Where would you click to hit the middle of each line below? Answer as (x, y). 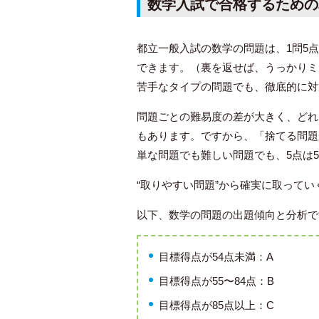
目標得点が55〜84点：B (216, 281)
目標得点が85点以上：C (216, 305)
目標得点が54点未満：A (216, 257)
